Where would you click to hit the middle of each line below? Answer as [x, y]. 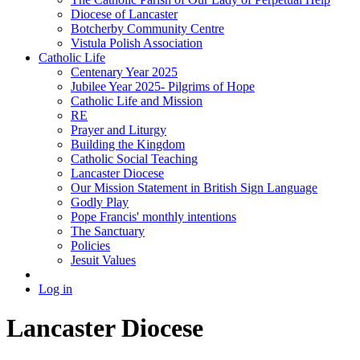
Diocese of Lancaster [124, 14]
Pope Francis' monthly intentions [153, 216]
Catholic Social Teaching [134, 158]
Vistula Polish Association [137, 43]
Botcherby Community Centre [147, 28]
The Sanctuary [108, 231]
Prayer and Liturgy [119, 129]
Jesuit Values [103, 260]
